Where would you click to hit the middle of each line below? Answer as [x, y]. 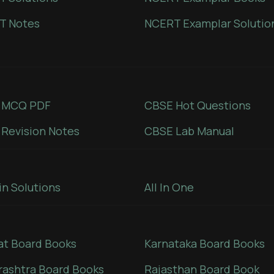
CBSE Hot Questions [198, 105]
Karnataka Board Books [205, 243]
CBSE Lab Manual [189, 131]
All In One [169, 187]
